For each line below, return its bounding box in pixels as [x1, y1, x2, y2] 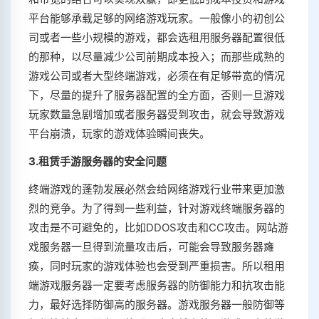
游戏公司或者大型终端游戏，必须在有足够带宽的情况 [28, 69, 285, 83]
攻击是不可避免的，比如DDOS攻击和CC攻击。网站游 [28, 221, 288, 234]
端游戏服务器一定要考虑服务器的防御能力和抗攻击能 [28, 278, 285, 292]
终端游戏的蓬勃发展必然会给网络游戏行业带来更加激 [28, 182, 285, 196]
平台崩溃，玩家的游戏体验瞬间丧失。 [28, 127, 210, 140]
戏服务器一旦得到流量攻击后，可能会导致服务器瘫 [28, 240, 274, 253]
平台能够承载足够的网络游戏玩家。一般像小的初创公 [28, 11, 285, 25]
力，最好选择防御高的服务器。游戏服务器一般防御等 [28, 298, 285, 311]
